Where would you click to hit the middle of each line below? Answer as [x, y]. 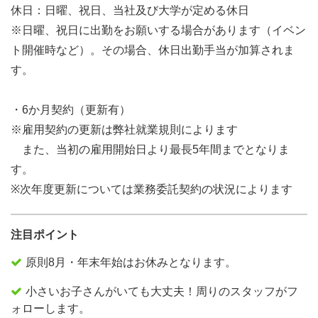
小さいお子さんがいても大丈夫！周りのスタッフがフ [162, 291]
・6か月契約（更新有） [71, 110]
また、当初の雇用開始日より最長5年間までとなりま [150, 149]
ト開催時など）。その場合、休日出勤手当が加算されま [153, 50]
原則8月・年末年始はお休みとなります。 [131, 262]
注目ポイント [45, 235]
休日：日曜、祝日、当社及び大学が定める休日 [130, 10]
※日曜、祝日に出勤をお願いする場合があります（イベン [158, 30]
